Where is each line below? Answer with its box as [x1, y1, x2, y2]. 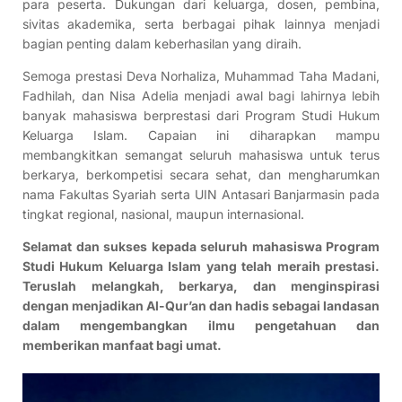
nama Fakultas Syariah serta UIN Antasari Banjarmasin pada [22, 187, 380, 203]
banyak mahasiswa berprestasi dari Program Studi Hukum [22, 108, 380, 124]
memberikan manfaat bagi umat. [22, 337, 222, 354]
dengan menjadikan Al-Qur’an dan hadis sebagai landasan [22, 298, 380, 314]
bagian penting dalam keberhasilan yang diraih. [22, 36, 301, 52]
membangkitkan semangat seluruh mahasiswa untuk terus [22, 147, 380, 163]
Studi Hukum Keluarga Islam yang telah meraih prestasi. [22, 258, 380, 275]
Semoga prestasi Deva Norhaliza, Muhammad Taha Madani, [22, 68, 380, 84]
